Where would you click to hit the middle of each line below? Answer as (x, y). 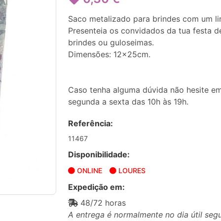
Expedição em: (96, 187)
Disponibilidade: (99, 154)
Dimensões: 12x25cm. (109, 54)
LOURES (131, 170)
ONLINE (89, 170)
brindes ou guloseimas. (111, 42)
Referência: (91, 123)
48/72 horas (102, 203)
